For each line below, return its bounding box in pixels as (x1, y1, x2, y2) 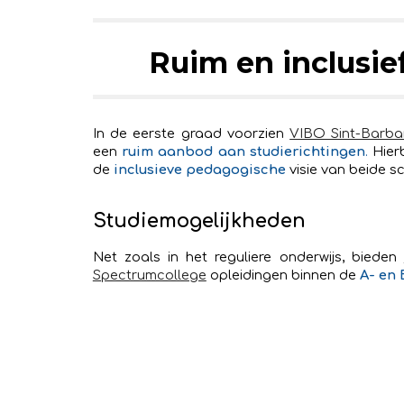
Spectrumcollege (92, 268, 207, 282)
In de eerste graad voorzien (92, 126, 290, 141)
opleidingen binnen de (206, 268, 360, 282)
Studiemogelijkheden (92, 210, 306, 232)
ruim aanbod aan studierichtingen (122, 144, 365, 159)
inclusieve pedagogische (113, 162, 286, 177)
